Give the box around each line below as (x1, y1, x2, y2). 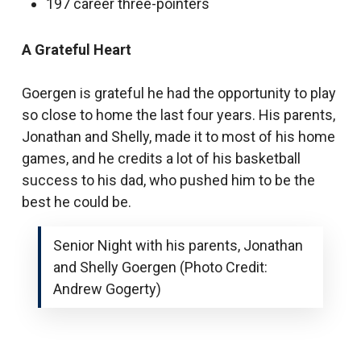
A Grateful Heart (21, 41, 131, 58)
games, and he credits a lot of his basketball (21, 150, 301, 167)
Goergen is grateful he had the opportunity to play (21, 85, 336, 102)
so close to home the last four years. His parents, (21, 106, 335, 123)
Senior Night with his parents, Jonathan (52, 237, 303, 254)
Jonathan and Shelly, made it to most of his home (21, 128, 335, 145)
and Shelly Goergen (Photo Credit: (52, 259, 268, 276)
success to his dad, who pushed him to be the (21, 172, 315, 189)
